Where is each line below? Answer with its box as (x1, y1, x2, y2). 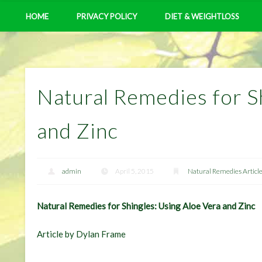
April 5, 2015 (115, 167, 154, 176)
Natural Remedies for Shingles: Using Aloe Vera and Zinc (37, 201, 256, 212)
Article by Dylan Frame (37, 229, 126, 240)
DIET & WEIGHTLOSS (165, 12, 239, 21)
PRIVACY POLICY (77, 12, 137, 21)
